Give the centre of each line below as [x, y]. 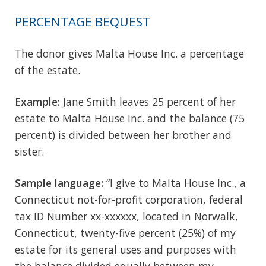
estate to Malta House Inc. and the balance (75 [130, 118]
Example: [37, 101]
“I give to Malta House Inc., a [175, 183]
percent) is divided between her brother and [123, 134]
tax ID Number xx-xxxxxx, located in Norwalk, [126, 216]
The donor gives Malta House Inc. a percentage [129, 53]
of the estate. [47, 70]
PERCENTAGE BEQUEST [83, 21]
